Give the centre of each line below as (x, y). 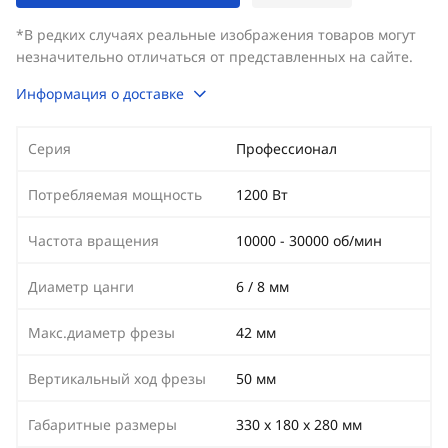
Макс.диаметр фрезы (101, 332)
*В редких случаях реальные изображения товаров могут (216, 34)
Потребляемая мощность (115, 194)
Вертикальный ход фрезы (117, 378)
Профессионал (286, 148)
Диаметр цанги (81, 286)
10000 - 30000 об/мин (309, 240)
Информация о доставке (100, 93)
